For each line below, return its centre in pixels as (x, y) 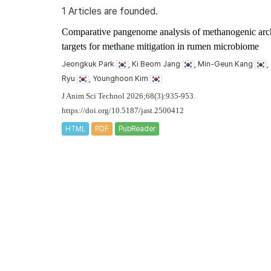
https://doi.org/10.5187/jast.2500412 (123, 111)
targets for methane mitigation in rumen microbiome (160, 46)
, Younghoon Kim (119, 78)
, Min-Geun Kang (224, 64)
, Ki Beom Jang (155, 64)
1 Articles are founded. (110, 11)
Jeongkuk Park (89, 64)
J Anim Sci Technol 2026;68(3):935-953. (129, 96)
